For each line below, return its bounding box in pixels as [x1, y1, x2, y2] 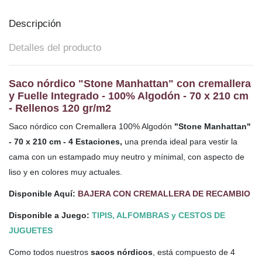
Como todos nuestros [9, 247, 91, 257]
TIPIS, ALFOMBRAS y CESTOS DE [92, 211, 225, 220]
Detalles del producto [9, 42, 101, 54]
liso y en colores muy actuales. [9, 167, 125, 177]
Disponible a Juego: [9, 211, 92, 220]
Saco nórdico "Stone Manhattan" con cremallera [9, 77, 251, 89]
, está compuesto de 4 [153, 247, 235, 257]
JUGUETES [9, 226, 53, 236]
